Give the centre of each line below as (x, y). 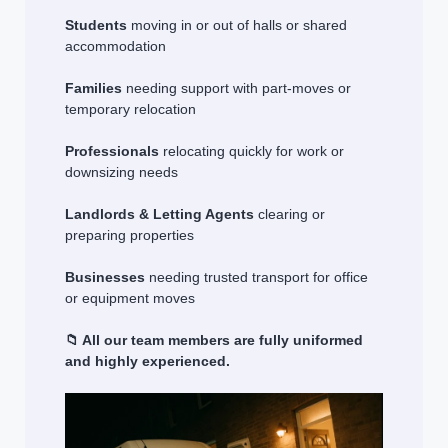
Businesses (105, 277)
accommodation (115, 46)
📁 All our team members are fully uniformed (214, 340)
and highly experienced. (147, 361)
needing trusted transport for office (256, 277)
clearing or (289, 214)
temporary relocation (130, 109)
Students (96, 25)
